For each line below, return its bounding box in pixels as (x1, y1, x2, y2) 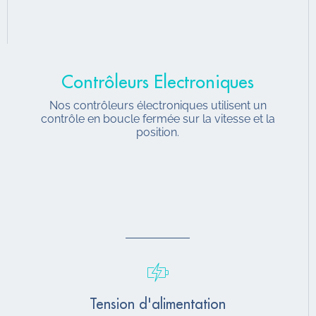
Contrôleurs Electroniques (61, 73, 254, 91)
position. (136, 125, 179, 139)
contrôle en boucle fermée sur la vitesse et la (40, 111, 275, 126)
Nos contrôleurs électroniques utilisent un (49, 98, 267, 112)
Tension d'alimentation (90, 296, 226, 312)
